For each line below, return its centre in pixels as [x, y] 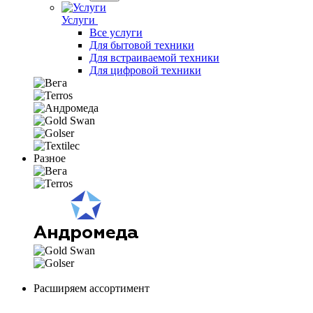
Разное [50, 158]
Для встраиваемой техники [154, 58]
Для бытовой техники [142, 45]
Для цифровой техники [145, 70]
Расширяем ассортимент [92, 288]
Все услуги [116, 32]
